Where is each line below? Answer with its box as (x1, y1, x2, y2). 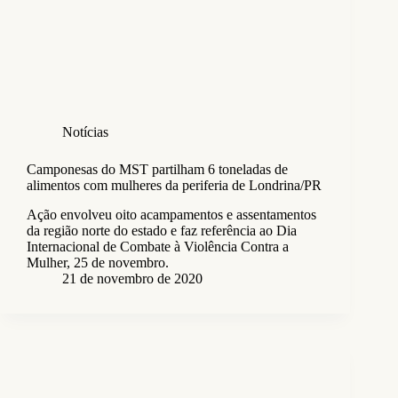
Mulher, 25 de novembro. (27, 254, 169, 270)
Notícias (62, 123, 108, 139)
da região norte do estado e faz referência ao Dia (27, 222, 297, 238)
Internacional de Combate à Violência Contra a (27, 238, 289, 254)
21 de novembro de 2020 (62, 270, 203, 286)
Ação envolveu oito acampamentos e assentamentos (27, 206, 316, 222)
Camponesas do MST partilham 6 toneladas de (27, 161, 288, 177)
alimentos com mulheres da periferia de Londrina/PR (27, 177, 322, 193)
